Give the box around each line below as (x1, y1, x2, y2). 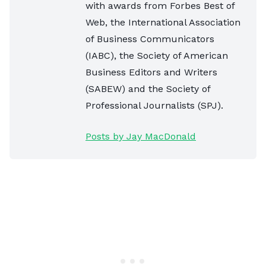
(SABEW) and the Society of (85, 83, 210, 94)
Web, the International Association (85, 16, 240, 28)
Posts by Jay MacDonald (85, 130, 196, 142)
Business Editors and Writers (85, 66, 217, 78)
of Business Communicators (85, 33, 214, 45)
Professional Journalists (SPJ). (85, 99, 223, 111)
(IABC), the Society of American (85, 49, 228, 61)
